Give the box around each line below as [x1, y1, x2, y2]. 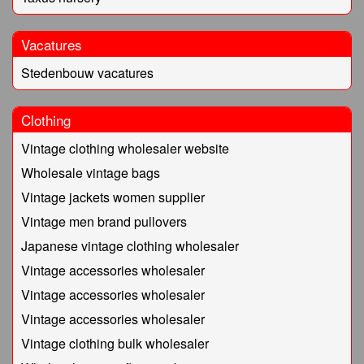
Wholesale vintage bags [21, 163, 160, 183]
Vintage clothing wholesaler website [21, 139, 229, 158]
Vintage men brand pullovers [21, 212, 187, 232]
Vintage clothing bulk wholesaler [21, 334, 209, 353]
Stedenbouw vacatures [21, 63, 154, 83]
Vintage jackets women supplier [21, 188, 205, 207]
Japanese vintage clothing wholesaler [21, 236, 239, 256]
